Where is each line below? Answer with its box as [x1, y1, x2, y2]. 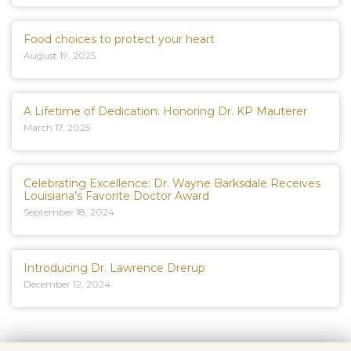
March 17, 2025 [24, 121, 90, 134]
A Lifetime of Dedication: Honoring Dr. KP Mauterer [24, 104, 307, 119]
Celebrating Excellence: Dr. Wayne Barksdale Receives [24, 176, 320, 191]
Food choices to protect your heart [24, 32, 215, 47]
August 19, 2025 [24, 49, 96, 62]
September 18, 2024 [24, 206, 114, 219]
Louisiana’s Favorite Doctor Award [24, 189, 209, 204]
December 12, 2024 [24, 278, 110, 291]
